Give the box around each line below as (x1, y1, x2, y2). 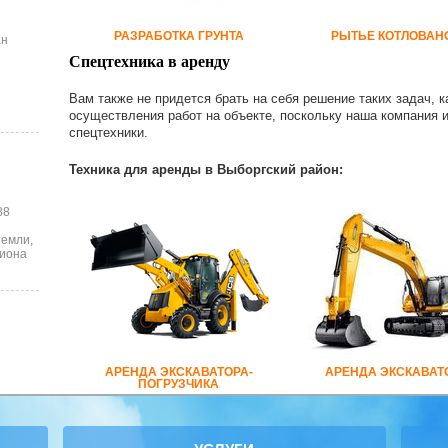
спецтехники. (69, 125, 148, 140)
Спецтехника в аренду (69, 53, 230, 70)
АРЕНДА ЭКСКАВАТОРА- (104, 365, 253, 379)
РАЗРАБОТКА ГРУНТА (113, 29, 244, 43)
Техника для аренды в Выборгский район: (69, 162, 343, 177)
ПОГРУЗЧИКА (138, 377, 219, 391)
